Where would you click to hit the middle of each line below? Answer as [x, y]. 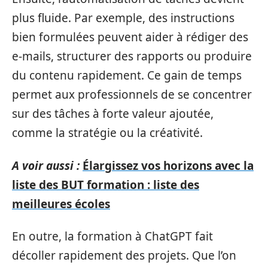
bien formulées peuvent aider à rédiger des [130, 37]
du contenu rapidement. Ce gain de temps [127, 75]
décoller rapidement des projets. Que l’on [124, 255]
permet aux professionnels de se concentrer [132, 95]
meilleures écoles [61, 204]
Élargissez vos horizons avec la [168, 165]
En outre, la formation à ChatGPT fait [112, 236]
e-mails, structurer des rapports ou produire [132, 56]
